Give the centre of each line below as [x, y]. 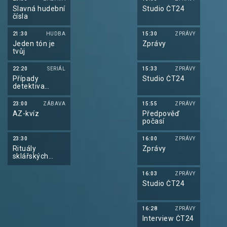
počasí [154, 121]
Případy [26, 79]
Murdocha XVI [36, 94]
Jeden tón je [34, 44]
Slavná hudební [39, 9]
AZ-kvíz [26, 113]
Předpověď [161, 113]
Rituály [25, 148]
